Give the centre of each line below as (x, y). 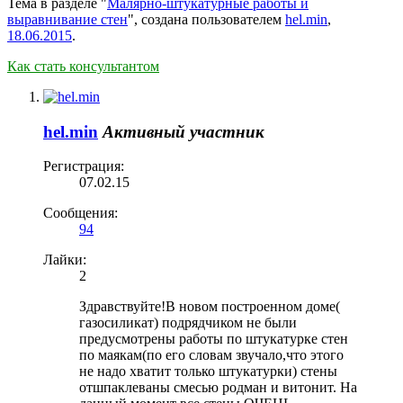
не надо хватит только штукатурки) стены (208, 372)
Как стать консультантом (83, 66)
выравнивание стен (67, 19)
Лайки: (65, 260)
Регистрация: (84, 166)
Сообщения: (81, 213)
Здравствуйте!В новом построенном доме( (210, 307)
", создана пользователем (206, 19)
